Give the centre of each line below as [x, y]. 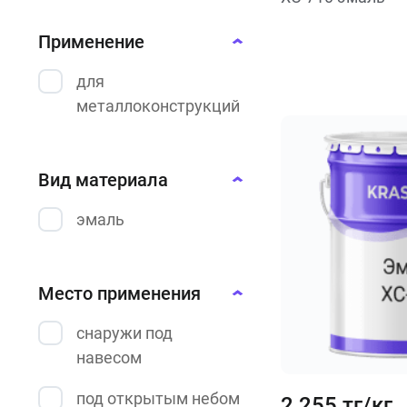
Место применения [119, 293]
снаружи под [124, 333]
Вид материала [103, 180]
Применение [91, 42]
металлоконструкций [158, 106]
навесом [109, 357]
